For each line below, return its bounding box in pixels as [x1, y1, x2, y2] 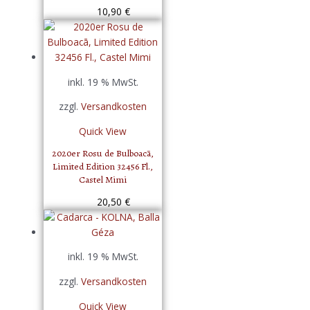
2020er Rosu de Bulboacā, [52, 147, 154, 161]
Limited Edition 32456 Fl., [53, 160, 153, 174]
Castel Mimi [79, 173, 127, 187]
